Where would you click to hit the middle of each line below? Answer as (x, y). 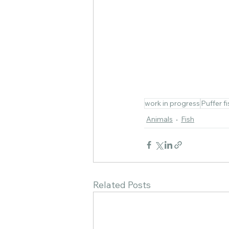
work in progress (172, 103)
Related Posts (122, 185)
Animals (159, 119)
